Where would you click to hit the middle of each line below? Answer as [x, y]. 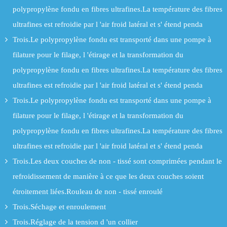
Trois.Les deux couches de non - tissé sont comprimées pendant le [117, 161]
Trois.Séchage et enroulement [59, 206]
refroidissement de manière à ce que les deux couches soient [108, 176]
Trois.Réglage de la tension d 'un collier [75, 222]
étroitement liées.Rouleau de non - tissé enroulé [88, 191]
